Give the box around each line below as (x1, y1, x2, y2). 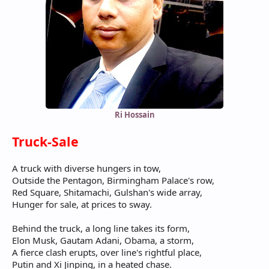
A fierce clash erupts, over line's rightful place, (12, 246, 202, 259)
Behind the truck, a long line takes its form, (12, 222, 190, 235)
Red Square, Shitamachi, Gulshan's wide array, (12, 186, 202, 199)
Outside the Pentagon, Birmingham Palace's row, (12, 174, 214, 187)
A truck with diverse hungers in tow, (12, 162, 161, 175)
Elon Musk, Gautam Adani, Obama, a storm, (12, 234, 194, 247)
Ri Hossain (114, 109, 155, 121)
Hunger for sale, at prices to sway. (12, 198, 152, 211)
